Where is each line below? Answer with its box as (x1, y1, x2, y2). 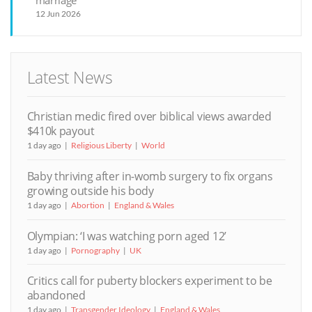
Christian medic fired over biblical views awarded (26, 109, 272, 125)
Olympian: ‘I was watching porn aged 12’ (26, 228, 226, 244)
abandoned (26, 288, 86, 304)
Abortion (70, 199, 104, 210)
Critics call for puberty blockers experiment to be (26, 273, 272, 289)
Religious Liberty (70, 140, 132, 151)
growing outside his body (26, 182, 154, 198)
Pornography (70, 244, 120, 256)
